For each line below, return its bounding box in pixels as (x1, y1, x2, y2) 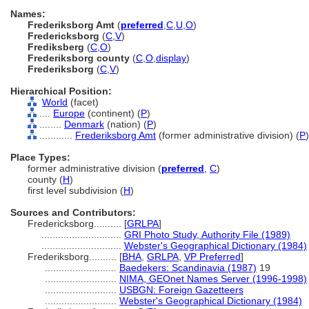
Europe (53, 108, 85, 119)
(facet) (68, 97, 99, 108)
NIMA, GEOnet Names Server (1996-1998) (119, 273, 307, 284)
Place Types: (10, 152, 70, 163)
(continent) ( (85, 108, 141, 119)
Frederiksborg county (28, 52, 130, 63)
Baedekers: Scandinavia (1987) (119, 262, 257, 273)
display (156, 52, 186, 63)
